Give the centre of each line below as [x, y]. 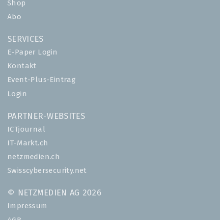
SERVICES [26, 39]
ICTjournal [26, 129]
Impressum [27, 206]
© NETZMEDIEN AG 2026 [54, 193]
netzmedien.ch [34, 157]
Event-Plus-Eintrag [42, 80]
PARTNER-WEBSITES [46, 116]
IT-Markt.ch [28, 143]
